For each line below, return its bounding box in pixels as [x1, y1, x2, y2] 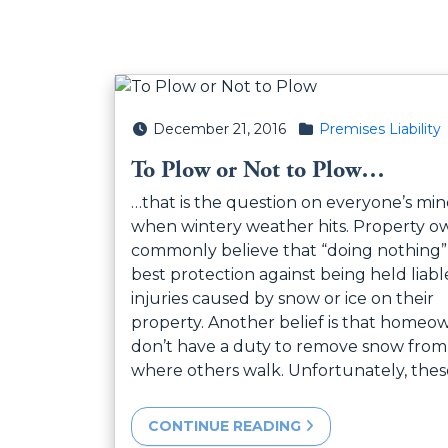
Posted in [296, 119, 364, 138]
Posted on [130, 119, 203, 138]
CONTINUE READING [148, 417, 305, 436]
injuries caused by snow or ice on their [131, 289, 434, 309]
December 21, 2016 [152, 120, 286, 139]
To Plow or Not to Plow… [131, 155, 385, 186]
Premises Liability [319, 120, 441, 139]
